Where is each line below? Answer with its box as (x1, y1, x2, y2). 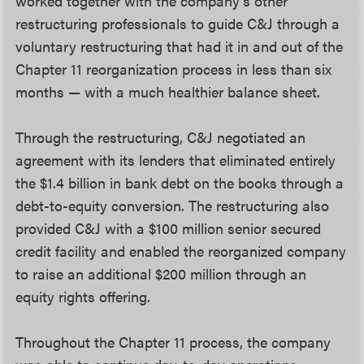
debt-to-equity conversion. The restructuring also (15, 195, 330, 215)
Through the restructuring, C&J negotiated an (15, 127, 306, 147)
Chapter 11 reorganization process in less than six (15, 58, 332, 79)
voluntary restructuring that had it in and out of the (15, 36, 344, 56)
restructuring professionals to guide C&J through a (15, 13, 340, 33)
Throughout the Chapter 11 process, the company (15, 331, 331, 352)
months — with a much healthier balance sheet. (15, 81, 321, 102)
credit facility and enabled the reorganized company (15, 240, 347, 261)
